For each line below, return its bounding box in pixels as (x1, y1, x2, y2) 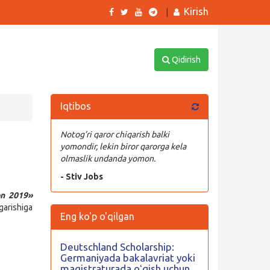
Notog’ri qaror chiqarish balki (60, 130, 169, 139)
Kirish (184, 6, 209, 17)
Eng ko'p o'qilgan (60, 211, 134, 222)
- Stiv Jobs (60, 172, 103, 181)
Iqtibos (60, 101, 91, 111)
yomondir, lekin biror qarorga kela (60, 142, 186, 151)
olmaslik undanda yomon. (60, 154, 155, 163)
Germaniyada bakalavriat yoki (60, 252, 195, 263)
